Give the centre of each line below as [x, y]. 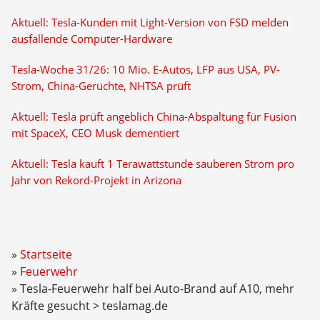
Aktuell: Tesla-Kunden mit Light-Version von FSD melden [150, 22]
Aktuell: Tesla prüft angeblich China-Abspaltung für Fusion [154, 117]
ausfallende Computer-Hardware [91, 39]
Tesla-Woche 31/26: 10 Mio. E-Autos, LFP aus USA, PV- [145, 70]
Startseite [46, 254]
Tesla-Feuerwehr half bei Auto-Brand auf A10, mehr [157, 289]
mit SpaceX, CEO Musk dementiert [95, 133]
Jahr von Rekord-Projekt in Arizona [96, 180]
